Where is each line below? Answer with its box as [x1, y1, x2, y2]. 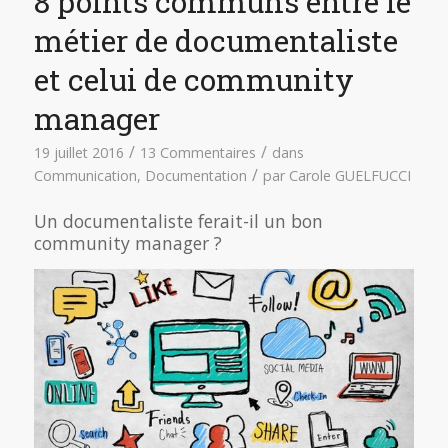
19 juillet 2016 [33, 143, 124, 163]
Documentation [144, 166, 247, 186]
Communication [33, 166, 137, 186]
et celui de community [33, 60, 354, 100]
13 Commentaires [139, 143, 256, 163]
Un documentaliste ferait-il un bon [33, 209, 323, 234]
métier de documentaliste [33, 21, 398, 61]
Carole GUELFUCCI [288, 166, 411, 186]
